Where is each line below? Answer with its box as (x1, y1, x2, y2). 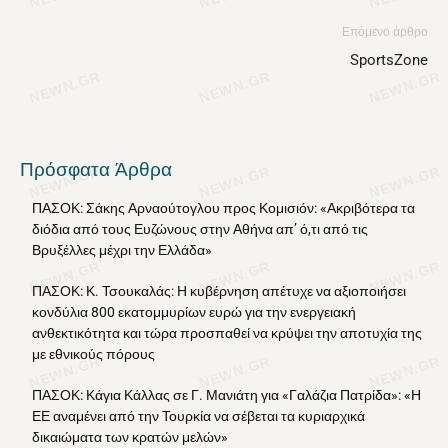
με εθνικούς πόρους (32, 346, 155, 362)
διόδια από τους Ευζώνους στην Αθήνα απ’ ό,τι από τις (32, 221, 368, 237)
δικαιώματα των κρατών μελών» (32, 429, 228, 445)
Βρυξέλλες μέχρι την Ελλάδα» (32, 242, 212, 258)
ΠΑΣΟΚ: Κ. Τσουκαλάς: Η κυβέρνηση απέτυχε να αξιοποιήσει (32, 283, 406, 299)
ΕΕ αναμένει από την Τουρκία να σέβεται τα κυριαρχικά (32, 408, 365, 424)
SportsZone (350, 51, 428, 69)
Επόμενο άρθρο (342, 25, 428, 39)
